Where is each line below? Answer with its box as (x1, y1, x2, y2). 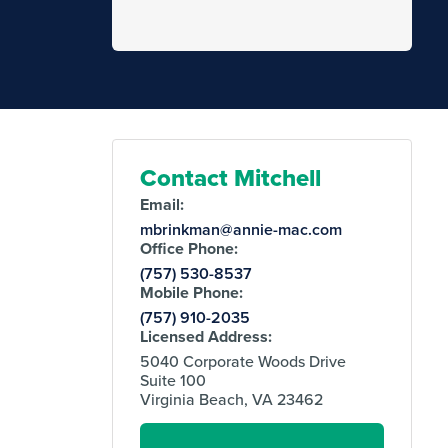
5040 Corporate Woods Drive (140, 349, 347, 372)
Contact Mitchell (140, 159, 322, 195)
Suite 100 (140, 368, 207, 391)
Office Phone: (140, 236, 239, 260)
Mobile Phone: (140, 280, 244, 304)
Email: (140, 192, 185, 216)
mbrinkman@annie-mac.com (140, 217, 343, 241)
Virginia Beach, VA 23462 (140, 387, 324, 410)
